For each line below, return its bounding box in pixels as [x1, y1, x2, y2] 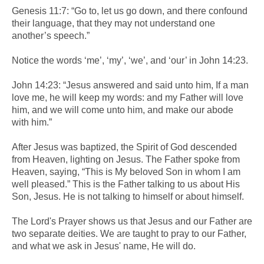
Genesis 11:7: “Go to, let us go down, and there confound [12, 5, 247, 16]
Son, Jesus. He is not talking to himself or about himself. [12, 191, 244, 202]
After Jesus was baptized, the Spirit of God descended [12, 141, 237, 152]
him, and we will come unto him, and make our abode [12, 104, 233, 115]
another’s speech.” [12, 30, 90, 41]
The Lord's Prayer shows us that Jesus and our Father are [12, 216, 252, 226]
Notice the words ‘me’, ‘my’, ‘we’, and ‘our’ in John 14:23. [12, 55, 248, 65]
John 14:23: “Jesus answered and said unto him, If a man [12, 80, 249, 90]
